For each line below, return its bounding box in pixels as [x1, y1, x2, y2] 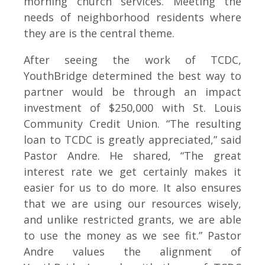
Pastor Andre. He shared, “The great [24, 148, 241, 163]
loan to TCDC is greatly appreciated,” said [24, 132, 241, 147]
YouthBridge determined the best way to [24, 69, 241, 83]
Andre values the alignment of [24, 244, 241, 258]
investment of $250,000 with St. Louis [24, 101, 241, 115]
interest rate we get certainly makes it [24, 164, 241, 179]
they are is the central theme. [24, 26, 174, 40]
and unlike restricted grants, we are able [24, 212, 241, 227]
